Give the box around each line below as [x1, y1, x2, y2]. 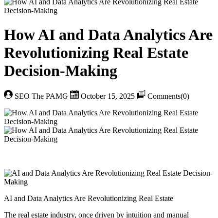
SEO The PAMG [13, 92, 70, 101]
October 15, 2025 [79, 92, 137, 101]
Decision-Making [4, 61, 117, 79]
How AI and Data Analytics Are [4, 25, 213, 43]
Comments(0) [145, 92, 189, 101]
